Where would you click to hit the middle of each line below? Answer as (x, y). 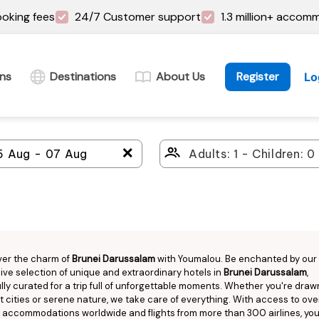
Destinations (83, 77)
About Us (181, 77)
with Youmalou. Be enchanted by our (236, 259)
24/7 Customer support (138, 17)
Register (258, 77)
